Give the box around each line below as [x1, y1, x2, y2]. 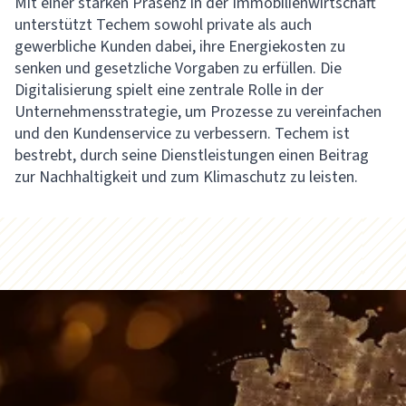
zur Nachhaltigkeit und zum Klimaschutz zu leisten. [14, 166, 358, 188]
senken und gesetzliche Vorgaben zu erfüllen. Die [14, 57, 342, 80]
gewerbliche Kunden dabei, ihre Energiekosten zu [14, 35, 345, 58]
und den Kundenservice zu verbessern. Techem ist [14, 122, 350, 145]
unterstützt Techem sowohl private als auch [14, 14, 312, 36]
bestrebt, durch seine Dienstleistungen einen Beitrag [14, 144, 369, 167]
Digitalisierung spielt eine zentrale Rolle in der [14, 79, 324, 101]
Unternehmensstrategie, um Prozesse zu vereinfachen [14, 101, 382, 123]
